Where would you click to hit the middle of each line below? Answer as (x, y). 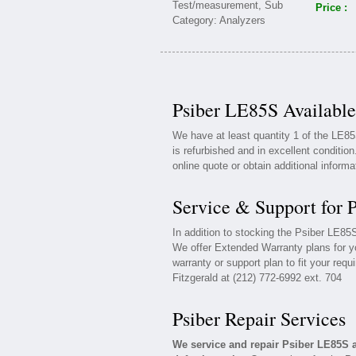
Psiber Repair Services (259, 319)
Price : (331, 8)
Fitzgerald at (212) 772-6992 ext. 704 (257, 278)
